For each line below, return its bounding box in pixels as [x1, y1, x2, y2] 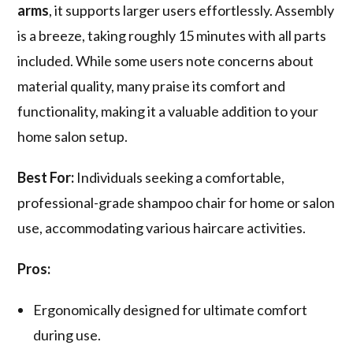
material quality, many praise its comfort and [17, 77, 286, 95]
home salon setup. [17, 128, 128, 146]
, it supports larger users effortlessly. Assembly [49, 2, 335, 20]
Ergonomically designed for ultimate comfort [33, 301, 308, 319]
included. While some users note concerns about [17, 52, 314, 70]
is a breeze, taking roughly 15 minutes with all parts [17, 27, 327, 45]
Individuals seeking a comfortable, [74, 169, 285, 187]
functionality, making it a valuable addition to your [17, 102, 319, 121]
